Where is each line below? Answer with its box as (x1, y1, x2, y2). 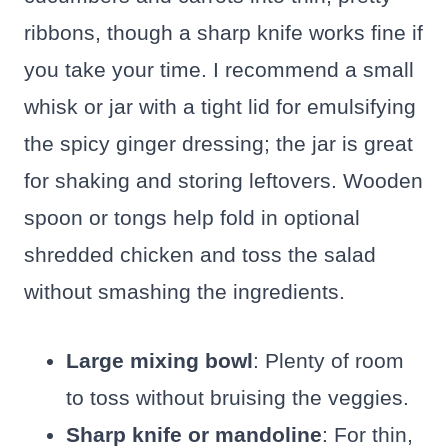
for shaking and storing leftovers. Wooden (24, 168, 423, 192)
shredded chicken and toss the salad (24, 242, 376, 266)
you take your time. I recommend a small (24, 57, 414, 81)
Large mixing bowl (66, 348, 253, 372)
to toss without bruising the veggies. (66, 385, 409, 409)
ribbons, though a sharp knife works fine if (24, 20, 423, 44)
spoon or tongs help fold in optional (24, 205, 360, 229)
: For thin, (322, 422, 413, 446)
